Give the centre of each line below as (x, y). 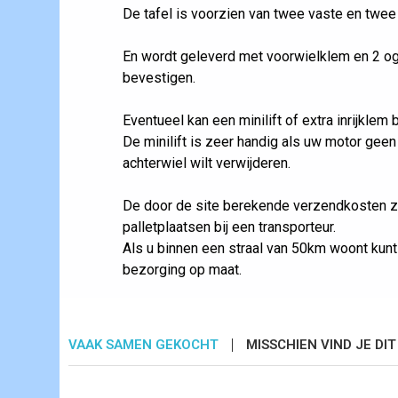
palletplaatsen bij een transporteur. (229, 227)
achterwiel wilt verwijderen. (206, 163)
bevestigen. (159, 77)
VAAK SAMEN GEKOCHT (144, 344)
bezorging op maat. (182, 269)
